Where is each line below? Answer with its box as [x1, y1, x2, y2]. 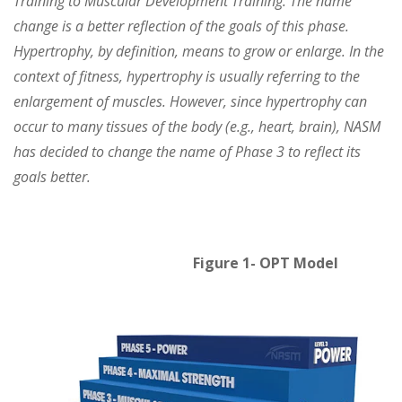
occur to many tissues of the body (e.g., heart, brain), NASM [13, 117, 380, 136]
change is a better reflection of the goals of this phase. [13, 16, 349, 36]
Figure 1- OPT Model [13, 253, 338, 273]
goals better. [13, 167, 91, 187]
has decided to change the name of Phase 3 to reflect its [13, 142, 361, 162]
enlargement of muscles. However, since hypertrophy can [13, 92, 367, 111]
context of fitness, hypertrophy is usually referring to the [13, 66, 360, 86]
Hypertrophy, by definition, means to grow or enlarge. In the [13, 41, 384, 61]
